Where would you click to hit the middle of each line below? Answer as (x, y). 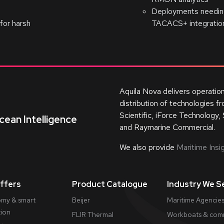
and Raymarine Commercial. (167, 127)
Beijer (81, 200)
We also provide (147, 147)
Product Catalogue (110, 184)
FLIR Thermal (93, 214)
